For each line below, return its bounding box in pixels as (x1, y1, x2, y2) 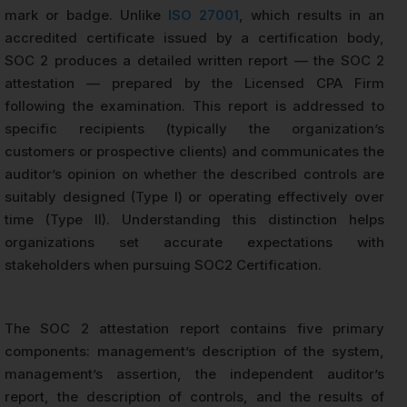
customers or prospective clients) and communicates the (5, 143, 384, 161)
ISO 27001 (168, 6, 239, 25)
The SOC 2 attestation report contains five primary (5, 320, 384, 338)
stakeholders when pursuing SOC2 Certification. (5, 256, 322, 274)
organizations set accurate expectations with (5, 233, 384, 252)
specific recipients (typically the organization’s (5, 120, 384, 138)
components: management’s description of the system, (5, 342, 384, 361)
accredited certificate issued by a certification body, (5, 29, 384, 47)
